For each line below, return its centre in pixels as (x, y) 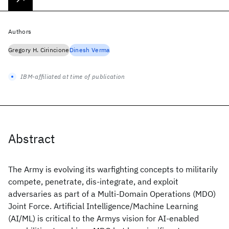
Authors (20, 31)
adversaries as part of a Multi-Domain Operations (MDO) (112, 194)
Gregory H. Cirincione (39, 50)
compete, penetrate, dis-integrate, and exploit (93, 181)
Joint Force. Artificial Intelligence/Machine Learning (103, 206)
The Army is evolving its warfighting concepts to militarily (113, 169)
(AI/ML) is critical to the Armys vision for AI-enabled (104, 218)
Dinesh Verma (89, 50)
